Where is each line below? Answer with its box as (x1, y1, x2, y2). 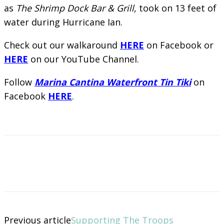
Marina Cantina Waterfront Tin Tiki (34, 75, 191, 88)
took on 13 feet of (136, 1, 216, 14)
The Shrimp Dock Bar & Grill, (16, 1, 136, 14)
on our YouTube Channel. (30, 52, 139, 65)
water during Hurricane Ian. (4, 15, 122, 28)
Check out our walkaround (4, 38, 120, 51)
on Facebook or (146, 38, 213, 51)
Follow (4, 75, 34, 88)
